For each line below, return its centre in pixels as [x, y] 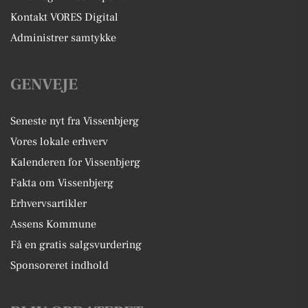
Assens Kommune [53, 224]
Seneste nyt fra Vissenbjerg [75, 121]
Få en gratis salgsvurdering [76, 245]
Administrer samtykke [63, 38]
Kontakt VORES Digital [64, 17]
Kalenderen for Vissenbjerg [75, 162]
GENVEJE [44, 85]
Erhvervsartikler [48, 203]
